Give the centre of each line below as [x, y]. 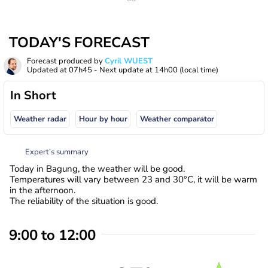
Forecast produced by [66, 61]
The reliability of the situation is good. [84, 201]
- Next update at [123, 70]
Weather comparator [177, 119]
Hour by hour [103, 119]
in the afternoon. [42, 190]
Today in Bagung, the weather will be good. [97, 168]
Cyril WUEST [129, 61]
